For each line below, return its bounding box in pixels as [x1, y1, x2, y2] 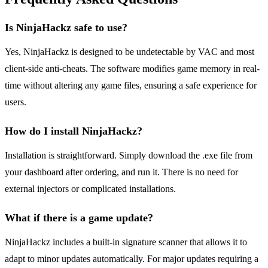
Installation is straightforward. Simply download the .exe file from [5, 150, 252, 161]
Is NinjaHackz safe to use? [5, 22, 127, 34]
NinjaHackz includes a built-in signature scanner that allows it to [5, 237, 247, 248]
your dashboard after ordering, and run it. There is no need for [5, 167, 238, 178]
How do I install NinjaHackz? [5, 125, 142, 138]
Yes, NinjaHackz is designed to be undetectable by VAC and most [5, 47, 254, 57]
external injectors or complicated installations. [5, 184, 176, 194]
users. [5, 97, 26, 108]
